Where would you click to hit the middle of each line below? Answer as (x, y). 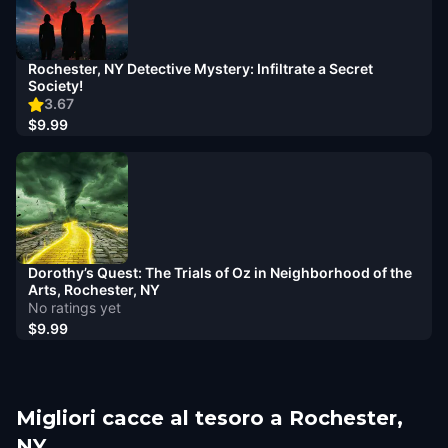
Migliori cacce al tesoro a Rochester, (209, 418)
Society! (55, 85)
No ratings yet (74, 307)
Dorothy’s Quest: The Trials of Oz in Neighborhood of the (220, 272)
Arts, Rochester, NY (94, 289)
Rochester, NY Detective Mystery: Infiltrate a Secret (200, 68)
